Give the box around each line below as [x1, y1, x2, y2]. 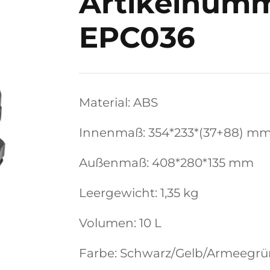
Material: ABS [79, 95, 158, 110]
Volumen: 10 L [79, 216, 162, 230]
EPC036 [79, 20, 195, 55]
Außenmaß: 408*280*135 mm [79, 155, 254, 170]
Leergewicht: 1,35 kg [79, 186, 199, 200]
